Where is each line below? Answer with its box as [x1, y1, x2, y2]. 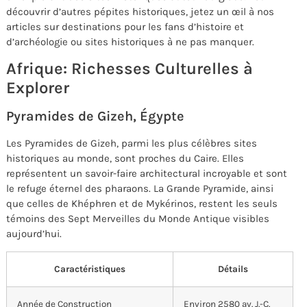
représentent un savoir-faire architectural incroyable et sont [6, 167, 287, 180]
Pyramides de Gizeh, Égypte [6, 108, 184, 125]
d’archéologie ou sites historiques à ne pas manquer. [6, 35, 254, 48]
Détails [218, 263, 248, 274]
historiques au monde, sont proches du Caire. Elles [6, 152, 244, 165]
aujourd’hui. [6, 228, 62, 241]
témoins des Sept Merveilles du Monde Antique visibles [6, 212, 269, 225]
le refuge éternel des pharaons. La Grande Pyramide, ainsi [6, 182, 273, 195]
